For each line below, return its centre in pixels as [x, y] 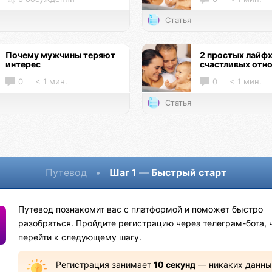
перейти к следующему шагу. [80, 237]
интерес [23, 64]
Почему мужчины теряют [60, 55]
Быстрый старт [188, 173]
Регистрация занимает [104, 265]
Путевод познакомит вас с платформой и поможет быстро [141, 209]
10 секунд [174, 265]
